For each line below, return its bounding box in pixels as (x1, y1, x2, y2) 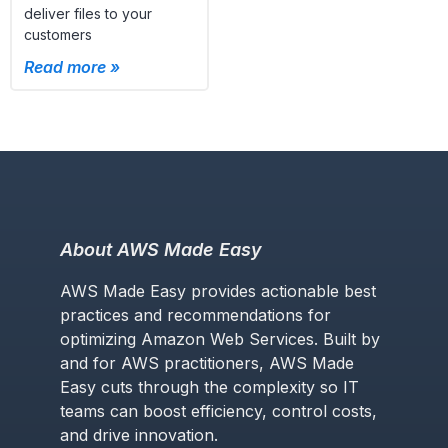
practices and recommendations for (60, 304, 331, 325)
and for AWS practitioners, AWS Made (60, 352, 354, 373)
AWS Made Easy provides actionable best (60, 280, 376, 301)
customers (24, 25, 92, 43)
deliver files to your (24, 4, 152, 22)
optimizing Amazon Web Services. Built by (60, 328, 380, 349)
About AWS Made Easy (60, 238, 262, 260)
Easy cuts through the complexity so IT (60, 376, 359, 397)
